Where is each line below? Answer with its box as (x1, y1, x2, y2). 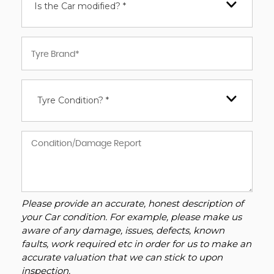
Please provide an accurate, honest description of (21, 198, 243, 209)
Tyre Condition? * (37, 95, 109, 106)
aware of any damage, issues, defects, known (21, 224, 224, 236)
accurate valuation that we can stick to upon (21, 251, 223, 263)
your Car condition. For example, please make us (21, 211, 242, 223)
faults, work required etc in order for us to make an (21, 238, 251, 250)
